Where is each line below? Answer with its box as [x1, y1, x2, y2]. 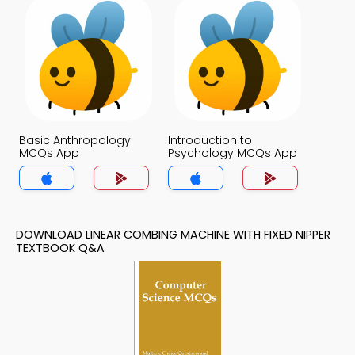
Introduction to [168, 132, 252, 148]
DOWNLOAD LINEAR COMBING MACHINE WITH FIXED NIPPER [16, 227, 330, 242]
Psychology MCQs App [168, 145, 297, 161]
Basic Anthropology [19, 132, 131, 148]
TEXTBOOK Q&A [16, 240, 105, 256]
